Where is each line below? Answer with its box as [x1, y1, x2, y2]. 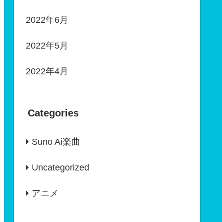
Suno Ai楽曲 [32, 137, 80, 147]
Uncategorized [32, 163, 89, 173]
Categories [28, 108, 79, 119]
